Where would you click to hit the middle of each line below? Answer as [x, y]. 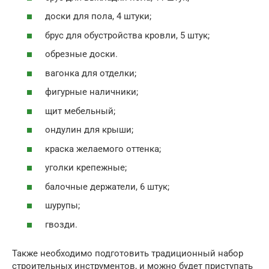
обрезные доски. [81, 54]
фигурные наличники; [92, 92]
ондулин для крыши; [89, 130]
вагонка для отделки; [91, 73]
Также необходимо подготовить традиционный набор [128, 253]
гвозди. [61, 224]
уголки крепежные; [86, 168]
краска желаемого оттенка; [103, 149]
